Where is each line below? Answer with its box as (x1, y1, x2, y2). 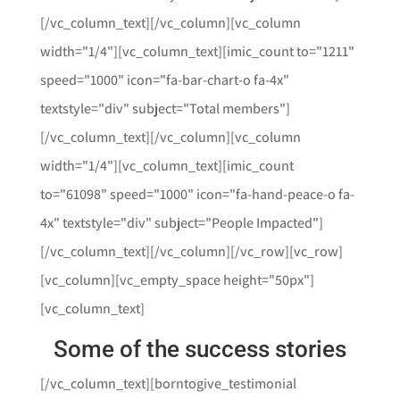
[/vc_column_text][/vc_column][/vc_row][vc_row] (39, 242, 343, 261)
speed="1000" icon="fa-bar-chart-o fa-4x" (39, 71, 289, 89)
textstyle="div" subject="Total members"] (39, 99, 290, 118)
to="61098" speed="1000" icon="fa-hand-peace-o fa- (39, 185, 354, 204)
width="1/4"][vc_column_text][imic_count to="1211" (39, 42, 354, 61)
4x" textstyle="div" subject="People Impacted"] (39, 213, 323, 232)
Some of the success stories (53, 336, 346, 362)
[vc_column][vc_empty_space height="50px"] (39, 271, 314, 289)
